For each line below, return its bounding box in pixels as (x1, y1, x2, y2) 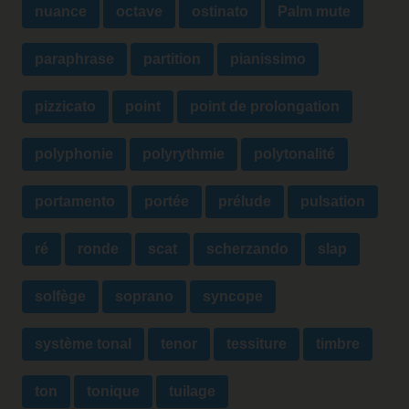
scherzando (206, 241, 288, 257)
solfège (35, 288, 86, 305)
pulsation (300, 194, 365, 210)
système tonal (35, 336, 131, 352)
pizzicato (35, 99, 96, 115)
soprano (115, 288, 173, 305)
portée (144, 194, 189, 210)
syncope (203, 288, 263, 305)
